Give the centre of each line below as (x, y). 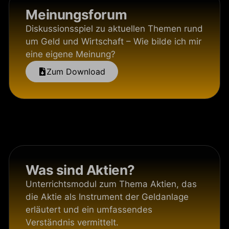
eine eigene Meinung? (71, 54)
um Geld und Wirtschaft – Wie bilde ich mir (114, 41)
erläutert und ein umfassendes (89, 210)
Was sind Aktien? (80, 170)
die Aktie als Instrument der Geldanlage (107, 197)
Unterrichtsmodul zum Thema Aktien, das (111, 184)
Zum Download (76, 72)
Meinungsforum (76, 15)
